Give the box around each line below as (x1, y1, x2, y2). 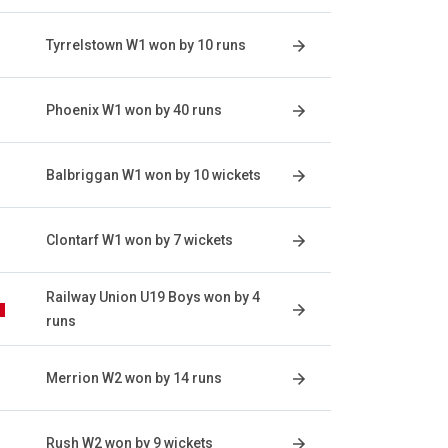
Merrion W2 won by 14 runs (46, 370, 222, 386)
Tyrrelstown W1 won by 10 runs (46, 37, 246, 53)
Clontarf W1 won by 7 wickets (46, 232, 233, 248)
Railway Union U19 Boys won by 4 (46, 289, 260, 305)
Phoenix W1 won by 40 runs (46, 102, 222, 118)
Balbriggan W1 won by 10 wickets (46, 167, 261, 183)
